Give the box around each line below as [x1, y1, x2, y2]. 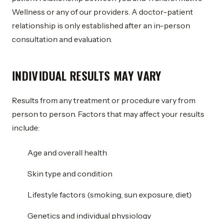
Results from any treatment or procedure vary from [12, 95, 196, 105]
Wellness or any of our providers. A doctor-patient [12, 7, 193, 17]
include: [12, 123, 40, 132]
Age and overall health [27, 148, 107, 157]
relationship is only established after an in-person [12, 21, 190, 30]
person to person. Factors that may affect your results [12, 109, 204, 119]
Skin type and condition [27, 169, 112, 178]
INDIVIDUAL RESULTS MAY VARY [12, 66, 162, 84]
